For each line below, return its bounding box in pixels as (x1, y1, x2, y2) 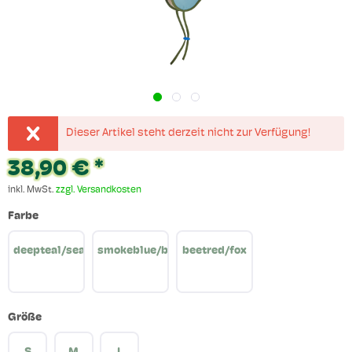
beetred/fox (182, 245, 247, 258)
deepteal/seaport (13, 245, 108, 258)
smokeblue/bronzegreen (97, 245, 228, 258)
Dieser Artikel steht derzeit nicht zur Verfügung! (66, 127, 311, 140)
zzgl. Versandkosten (56, 185, 141, 196)
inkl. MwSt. (8, 185, 56, 196)
